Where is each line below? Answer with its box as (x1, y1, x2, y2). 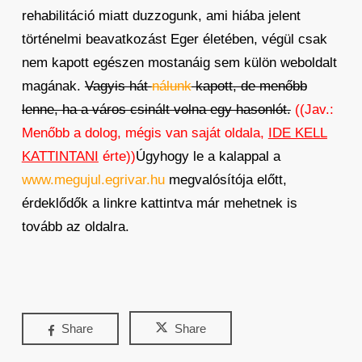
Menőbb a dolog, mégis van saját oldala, (21, 125, 268, 141)
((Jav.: (294, 102, 334, 117)
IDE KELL (267, 125, 327, 141)
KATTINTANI (21, 149, 99, 164)
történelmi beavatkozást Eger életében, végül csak (21, 32, 327, 47)
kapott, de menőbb (191, 78, 307, 94)
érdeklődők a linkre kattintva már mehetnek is (21, 196, 297, 211)
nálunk (151, 78, 192, 94)
